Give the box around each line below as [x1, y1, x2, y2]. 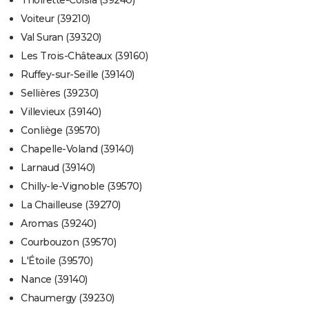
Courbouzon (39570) [21, 236, 116, 249]
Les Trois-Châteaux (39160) [21, 50, 148, 63]
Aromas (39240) [21, 217, 96, 230]
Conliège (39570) [21, 124, 99, 137]
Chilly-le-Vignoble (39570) [21, 180, 141, 193]
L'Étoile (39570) [21, 255, 92, 268]
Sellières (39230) [21, 87, 99, 100]
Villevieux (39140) [21, 106, 101, 119]
